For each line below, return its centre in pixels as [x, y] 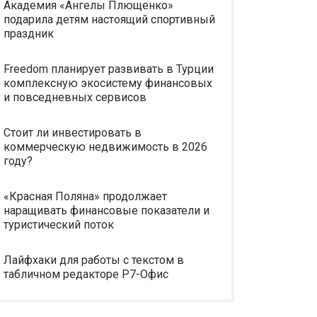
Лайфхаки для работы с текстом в [94, 260]
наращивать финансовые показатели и [106, 211]
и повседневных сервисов [75, 97]
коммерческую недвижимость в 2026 [105, 147]
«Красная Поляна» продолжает [85, 196]
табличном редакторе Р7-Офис [86, 274]
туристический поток [59, 225]
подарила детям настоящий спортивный [109, 19]
